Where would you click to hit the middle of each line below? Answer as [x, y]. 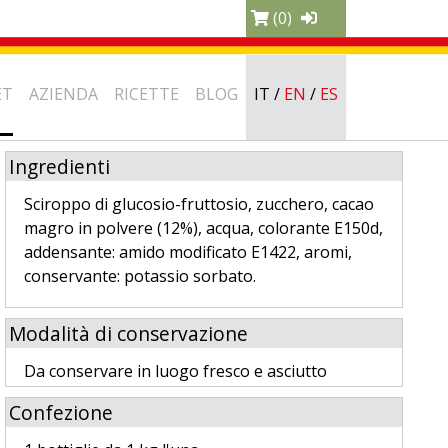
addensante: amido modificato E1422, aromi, [187, 252]
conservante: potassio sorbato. [139, 276]
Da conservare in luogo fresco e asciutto [175, 371]
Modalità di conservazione [128, 333]
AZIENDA [63, 93]
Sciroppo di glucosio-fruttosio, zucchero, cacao [198, 204]
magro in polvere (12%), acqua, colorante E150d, [203, 228]
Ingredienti [59, 166]
